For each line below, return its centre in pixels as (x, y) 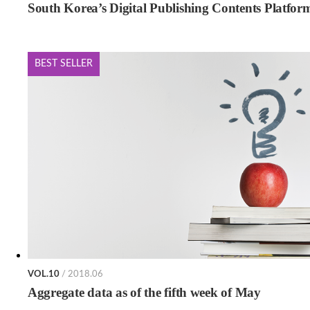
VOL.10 (44, 275)
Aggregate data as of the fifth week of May (144, 293)
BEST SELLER (64, 64)
